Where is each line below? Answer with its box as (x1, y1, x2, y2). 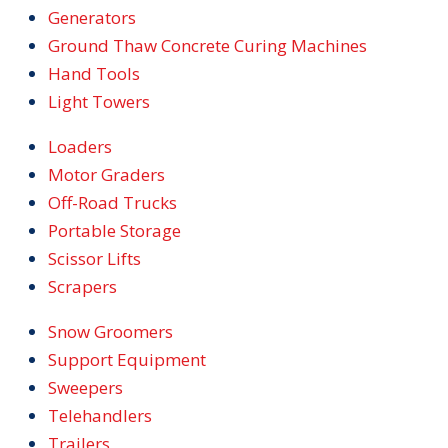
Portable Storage (48, 219, 181, 242)
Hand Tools (48, 62, 140, 85)
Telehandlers (48, 404, 152, 427)
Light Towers (48, 90, 150, 113)
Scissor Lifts (48, 247, 141, 270)
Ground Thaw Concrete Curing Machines (48, 34, 367, 57)
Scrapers (48, 275, 117, 298)
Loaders (48, 135, 112, 158)
